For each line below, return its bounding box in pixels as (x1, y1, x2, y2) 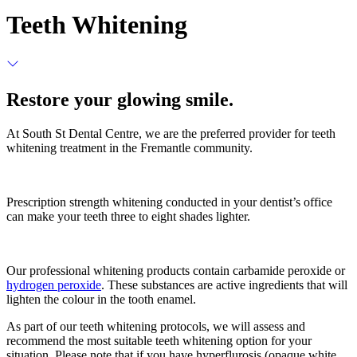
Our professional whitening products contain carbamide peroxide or (6, 263, 345, 277)
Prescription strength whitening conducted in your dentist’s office (6, 194, 332, 209)
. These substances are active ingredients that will (101, 277, 347, 292)
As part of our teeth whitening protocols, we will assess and (6, 319, 305, 333)
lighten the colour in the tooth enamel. (6, 292, 199, 306)
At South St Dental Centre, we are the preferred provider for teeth (6, 126, 335, 140)
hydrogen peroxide (6, 277, 101, 292)
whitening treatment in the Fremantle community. (6, 140, 253, 155)
